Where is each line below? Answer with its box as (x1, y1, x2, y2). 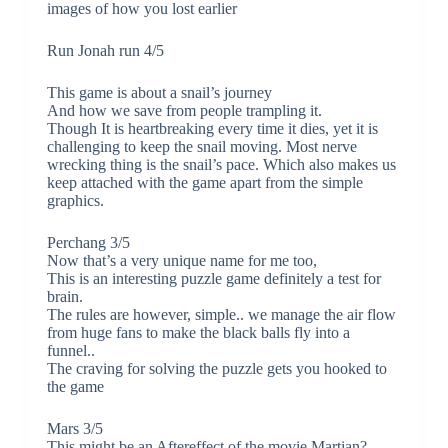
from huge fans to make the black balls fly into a (46, 324, 350, 341)
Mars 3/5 (46, 420, 103, 437)
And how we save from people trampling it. (46, 102, 322, 119)
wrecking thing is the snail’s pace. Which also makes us (46, 156, 396, 173)
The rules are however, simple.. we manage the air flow (46, 306, 396, 323)
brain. (46, 288, 83, 305)
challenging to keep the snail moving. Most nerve (46, 138, 357, 155)
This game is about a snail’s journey (46, 84, 272, 101)
